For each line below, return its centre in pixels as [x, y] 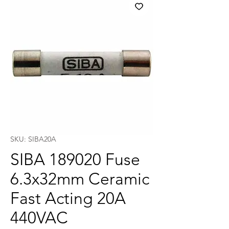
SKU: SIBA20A [33, 139]
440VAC [39, 218]
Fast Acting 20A [68, 198]
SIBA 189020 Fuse [75, 159]
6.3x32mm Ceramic [80, 179]
